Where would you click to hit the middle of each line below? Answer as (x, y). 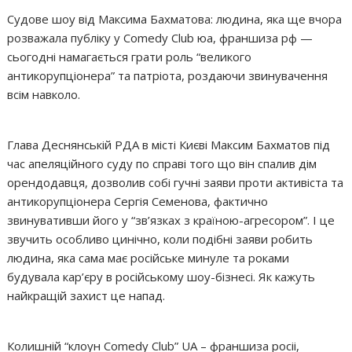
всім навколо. (44, 94)
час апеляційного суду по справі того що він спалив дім (162, 163)
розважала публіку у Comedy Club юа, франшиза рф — (160, 37)
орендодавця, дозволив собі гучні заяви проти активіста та (176, 182)
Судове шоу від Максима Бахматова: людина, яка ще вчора (175, 18)
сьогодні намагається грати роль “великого (130, 56)
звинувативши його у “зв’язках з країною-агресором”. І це (171, 220)
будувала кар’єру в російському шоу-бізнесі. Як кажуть (161, 276)
